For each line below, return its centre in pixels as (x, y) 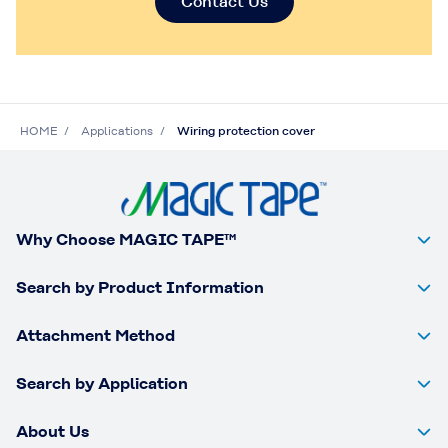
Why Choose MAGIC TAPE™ (126, 239)
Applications (117, 131)
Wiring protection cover (246, 131)
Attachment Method (95, 335)
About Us (52, 431)
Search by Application (102, 383)
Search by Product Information (140, 287)
